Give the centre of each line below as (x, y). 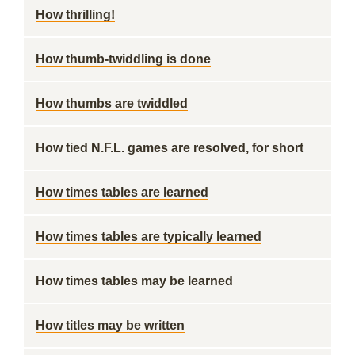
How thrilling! (75, 15)
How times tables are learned (122, 192)
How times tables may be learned (134, 281)
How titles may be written (110, 325)
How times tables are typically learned (149, 237)
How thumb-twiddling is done (123, 59)
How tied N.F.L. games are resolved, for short (170, 148)
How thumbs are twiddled (112, 103)
